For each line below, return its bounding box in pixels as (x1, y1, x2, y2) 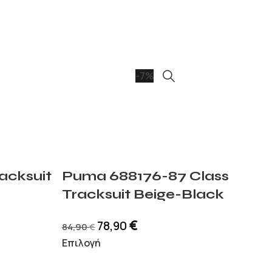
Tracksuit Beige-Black (61, 186, 224, 202)
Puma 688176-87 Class (61, 168, 229, 184)
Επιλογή (61, 236, 101, 250)
